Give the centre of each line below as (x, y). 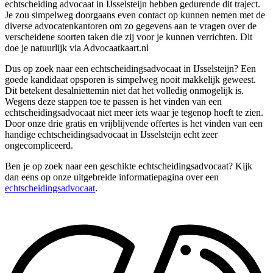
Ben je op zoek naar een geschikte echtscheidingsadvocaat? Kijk (129, 166)
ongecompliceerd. (39, 145)
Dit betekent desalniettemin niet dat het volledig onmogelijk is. (124, 90)
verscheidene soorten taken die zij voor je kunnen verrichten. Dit (129, 37)
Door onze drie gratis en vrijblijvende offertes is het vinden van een (134, 123)
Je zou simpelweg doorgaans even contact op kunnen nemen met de (135, 15)
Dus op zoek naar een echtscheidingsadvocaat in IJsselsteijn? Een (130, 68)
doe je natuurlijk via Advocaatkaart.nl (77, 48)
